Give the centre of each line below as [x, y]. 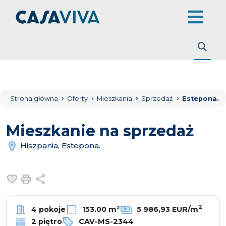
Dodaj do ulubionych [64, 178]
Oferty [78, 99]
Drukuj [48, 178]
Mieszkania [115, 99]
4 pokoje [47, 209]
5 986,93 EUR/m [166, 209]
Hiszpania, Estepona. [59, 145]
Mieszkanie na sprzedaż [100, 131]
